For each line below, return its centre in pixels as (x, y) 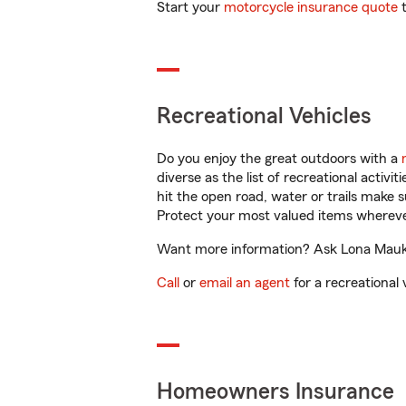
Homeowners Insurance (275, 392)
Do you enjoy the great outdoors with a (279, 159)
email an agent (245, 283)
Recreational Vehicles (264, 116)
